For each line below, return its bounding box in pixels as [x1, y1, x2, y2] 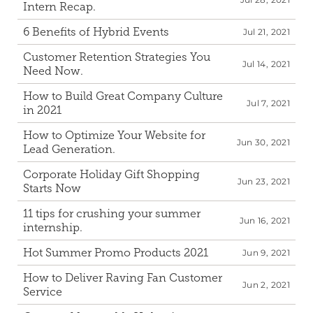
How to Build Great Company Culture [23, 89, 223, 103]
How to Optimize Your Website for [23, 129, 205, 142]
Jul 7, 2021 [247, 98, 290, 108]
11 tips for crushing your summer [23, 207, 201, 220]
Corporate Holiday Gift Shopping [23, 168, 200, 181]
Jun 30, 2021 [236, 137, 290, 147]
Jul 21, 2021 [242, 27, 290, 37]
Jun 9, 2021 [242, 247, 290, 258]
